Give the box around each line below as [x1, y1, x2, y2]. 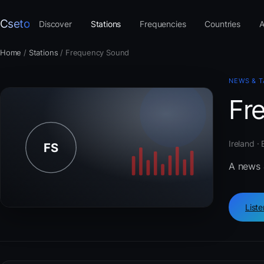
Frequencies [140, 18, 186, 29]
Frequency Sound [65, 48, 130, 57]
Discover [39, 18, 72, 29]
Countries [204, 18, 240, 29]
